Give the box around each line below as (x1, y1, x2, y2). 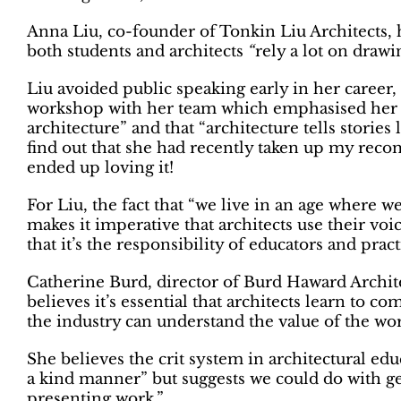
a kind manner (27, 370, 141, 389)
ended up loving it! (27, 158, 174, 178)
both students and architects (27, 42, 248, 62)
